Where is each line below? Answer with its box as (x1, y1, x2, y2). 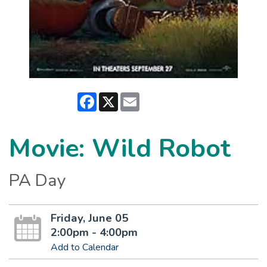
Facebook (97, 90, 137, 104)
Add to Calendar (50, 240, 119, 254)
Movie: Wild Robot (9, 131, 231, 166)
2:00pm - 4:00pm (50, 224, 138, 240)
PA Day (9, 168, 66, 192)
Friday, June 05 (50, 210, 128, 226)
